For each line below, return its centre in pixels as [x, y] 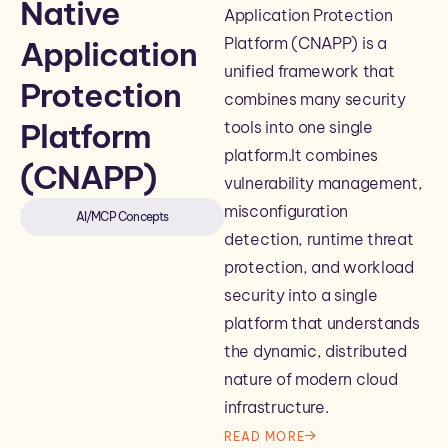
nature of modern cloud [311, 379]
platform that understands [322, 323]
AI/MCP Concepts [122, 216]
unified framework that [309, 71]
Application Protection [308, 15]
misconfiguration [286, 211]
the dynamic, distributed [315, 351]
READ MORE [264, 436]
